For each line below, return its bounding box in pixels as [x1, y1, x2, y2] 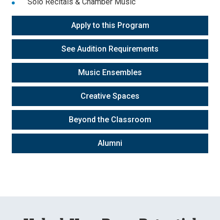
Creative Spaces [81, 91, 139, 101]
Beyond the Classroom [69, 115, 151, 124]
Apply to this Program [71, 21, 149, 30]
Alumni [98, 138, 122, 148]
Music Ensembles [78, 68, 142, 77]
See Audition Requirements [61, 44, 159, 54]
